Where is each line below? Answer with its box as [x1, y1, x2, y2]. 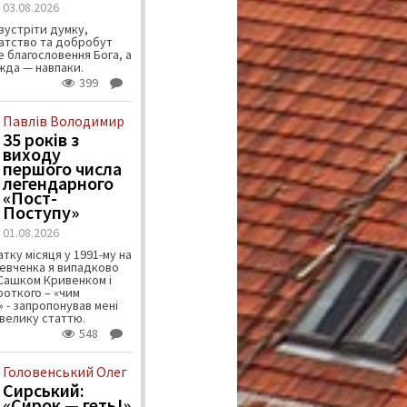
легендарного [2, 172, 114, 195]
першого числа [2, 157, 122, 181]
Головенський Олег [2, 362, 127, 382]
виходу [2, 143, 61, 166]
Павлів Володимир [2, 112, 124, 131]
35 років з [2, 128, 79, 152]
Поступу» [2, 201, 79, 224]
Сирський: [2, 379, 84, 402]
